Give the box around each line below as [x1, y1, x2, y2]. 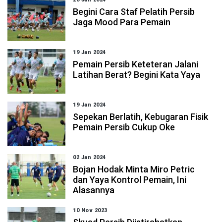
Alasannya [73, 185, 115, 195]
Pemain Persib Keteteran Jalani [73, 59, 199, 69]
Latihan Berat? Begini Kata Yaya [73, 69, 201, 80]
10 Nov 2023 [73, 207, 108, 214]
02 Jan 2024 [73, 154, 106, 161]
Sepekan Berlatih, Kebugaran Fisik [73, 111, 209, 122]
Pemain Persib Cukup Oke [73, 122, 175, 132]
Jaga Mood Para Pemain [73, 17, 171, 27]
